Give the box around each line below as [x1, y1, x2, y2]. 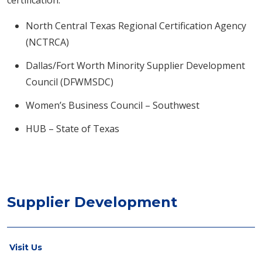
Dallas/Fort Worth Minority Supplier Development [26, 59, 245, 72]
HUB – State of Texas [26, 122, 119, 135]
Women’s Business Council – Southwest [26, 99, 199, 112]
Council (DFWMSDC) [26, 75, 113, 88]
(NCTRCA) [26, 36, 69, 49]
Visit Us [9, 242, 42, 253]
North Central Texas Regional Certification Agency [26, 19, 246, 32]
